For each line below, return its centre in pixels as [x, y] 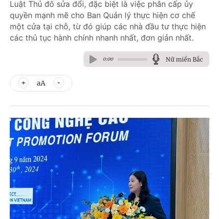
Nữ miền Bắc [184, 59]
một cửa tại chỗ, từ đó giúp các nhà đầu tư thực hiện [108, 26]
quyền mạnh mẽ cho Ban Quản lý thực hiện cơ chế [102, 15]
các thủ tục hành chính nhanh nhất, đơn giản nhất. [102, 38]
